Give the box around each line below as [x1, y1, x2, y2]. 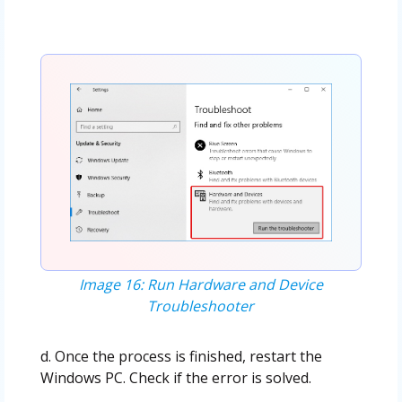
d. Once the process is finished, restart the [39, 345, 322, 366]
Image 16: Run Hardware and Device [78, 274, 323, 294]
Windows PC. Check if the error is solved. [39, 367, 311, 388]
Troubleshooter [147, 295, 255, 316]
